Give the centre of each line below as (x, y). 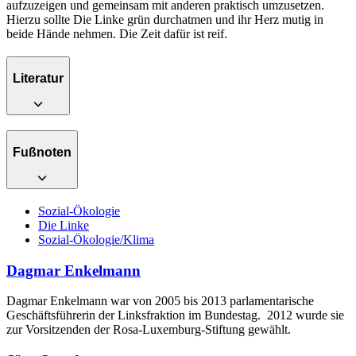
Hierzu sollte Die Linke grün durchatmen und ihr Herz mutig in (165, 20)
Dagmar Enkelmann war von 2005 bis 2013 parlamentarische (160, 301)
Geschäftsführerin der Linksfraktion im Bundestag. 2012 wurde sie (175, 315)
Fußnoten (42, 152)
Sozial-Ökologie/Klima (96, 239)
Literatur (38, 78)
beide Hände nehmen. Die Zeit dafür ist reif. (117, 34)
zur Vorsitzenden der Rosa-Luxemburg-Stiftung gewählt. (149, 330)
